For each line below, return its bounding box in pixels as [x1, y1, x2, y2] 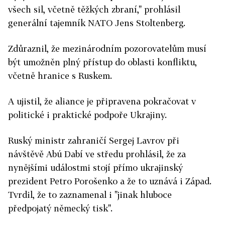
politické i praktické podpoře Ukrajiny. [8, 109, 167, 121]
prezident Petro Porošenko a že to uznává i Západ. [8, 176, 211, 187]
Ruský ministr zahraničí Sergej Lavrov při [8, 135, 179, 146]
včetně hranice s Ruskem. [8, 70, 112, 81]
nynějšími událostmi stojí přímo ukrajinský [8, 162, 183, 173]
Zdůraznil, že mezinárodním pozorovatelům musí [8, 43, 206, 54]
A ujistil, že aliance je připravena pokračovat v [8, 96, 196, 107]
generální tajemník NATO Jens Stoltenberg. [8, 18, 185, 29]
